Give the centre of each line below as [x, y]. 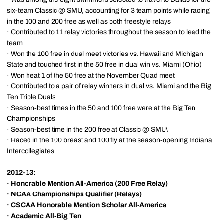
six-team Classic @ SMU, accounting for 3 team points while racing [108, 11]
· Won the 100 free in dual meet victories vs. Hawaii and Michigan [105, 54]
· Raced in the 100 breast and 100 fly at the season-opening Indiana [110, 140]
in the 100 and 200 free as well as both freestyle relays [89, 21]
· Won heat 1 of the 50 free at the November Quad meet [91, 75]
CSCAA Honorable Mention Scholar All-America [89, 205]
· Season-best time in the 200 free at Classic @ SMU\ [87, 129]
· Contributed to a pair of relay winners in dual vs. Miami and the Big [109, 86]
